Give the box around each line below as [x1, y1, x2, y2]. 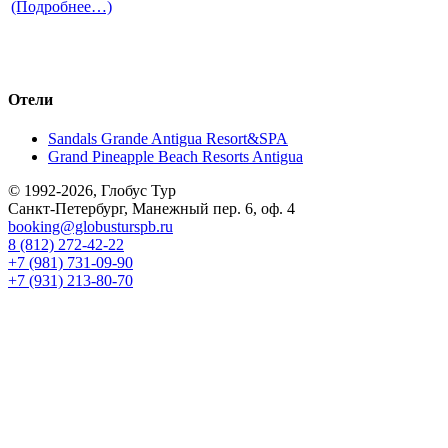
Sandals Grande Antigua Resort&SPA [48, 129, 288, 147]
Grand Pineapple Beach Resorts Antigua [48, 147, 303, 165]
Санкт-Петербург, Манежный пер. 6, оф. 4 [8, 199, 295, 217]
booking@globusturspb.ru [8, 217, 173, 235]
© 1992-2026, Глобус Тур [8, 181, 176, 199]
